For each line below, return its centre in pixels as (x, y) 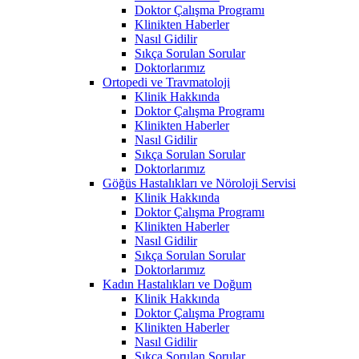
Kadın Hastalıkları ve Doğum (177, 284)
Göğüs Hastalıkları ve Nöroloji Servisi (199, 183)
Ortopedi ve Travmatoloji (166, 82)
